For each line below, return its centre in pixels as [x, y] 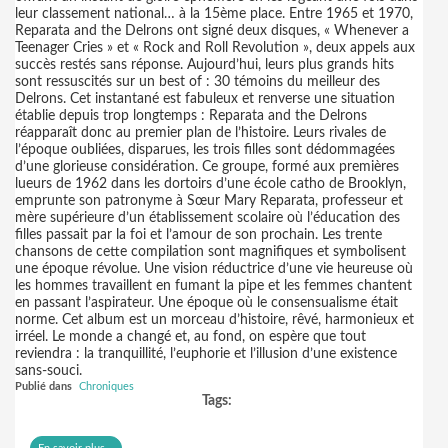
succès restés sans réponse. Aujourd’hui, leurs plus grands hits [204, 65]
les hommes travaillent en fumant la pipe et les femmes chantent [213, 286]
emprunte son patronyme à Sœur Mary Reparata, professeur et [209, 201]
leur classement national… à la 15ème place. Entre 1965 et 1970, [214, 14]
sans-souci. [48, 371]
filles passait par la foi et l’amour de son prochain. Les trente [198, 235]
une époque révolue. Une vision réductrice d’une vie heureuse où [214, 269]
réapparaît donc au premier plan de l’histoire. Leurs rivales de [200, 133]
